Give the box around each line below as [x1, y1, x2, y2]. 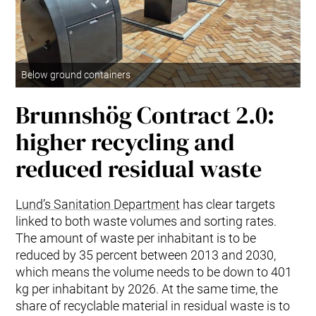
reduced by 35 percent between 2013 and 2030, [16, 247, 276, 262]
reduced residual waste [16, 152, 262, 185]
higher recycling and [16, 125, 236, 158]
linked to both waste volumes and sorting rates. [16, 213, 277, 229]
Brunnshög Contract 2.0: [16, 98, 275, 131]
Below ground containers [21, 68, 131, 81]
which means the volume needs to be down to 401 [16, 264, 293, 279]
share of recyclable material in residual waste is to [16, 298, 291, 313]
